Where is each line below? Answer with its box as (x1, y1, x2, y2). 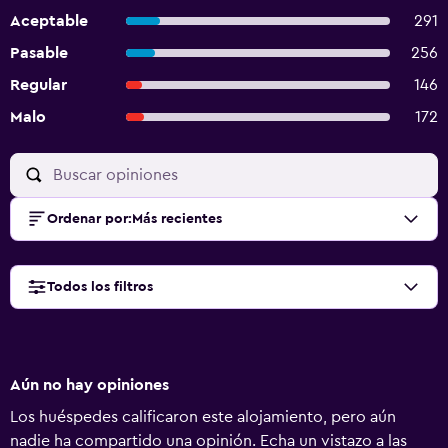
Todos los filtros (47, 280, 153, 294)
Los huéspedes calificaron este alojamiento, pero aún (10, 409, 396, 425)
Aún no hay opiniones (10, 377, 169, 393)
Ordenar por (47, 212, 128, 226)
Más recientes (132, 212, 222, 226)
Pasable (10, 45, 68, 61)
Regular (10, 77, 67, 93)
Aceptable (10, 13, 88, 29)
